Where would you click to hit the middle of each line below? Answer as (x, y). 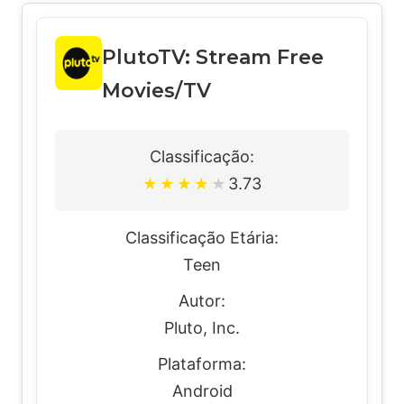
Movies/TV (156, 91)
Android (202, 391)
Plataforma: (202, 364)
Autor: (202, 301)
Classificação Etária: (202, 238)
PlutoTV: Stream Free (212, 57)
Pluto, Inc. (202, 328)
